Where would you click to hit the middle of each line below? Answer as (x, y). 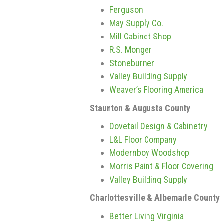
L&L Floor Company (143, 139)
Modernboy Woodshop (149, 153)
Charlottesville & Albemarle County (155, 198)
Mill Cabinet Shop (140, 36)
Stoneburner (132, 63)
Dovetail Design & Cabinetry (159, 126)
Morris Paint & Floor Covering (161, 166)
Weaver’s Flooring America (156, 90)
